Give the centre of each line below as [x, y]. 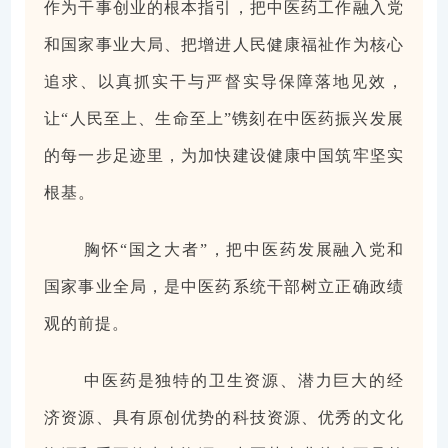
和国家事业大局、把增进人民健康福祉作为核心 [224, 45]
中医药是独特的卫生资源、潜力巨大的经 [244, 381]
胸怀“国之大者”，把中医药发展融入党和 [244, 250]
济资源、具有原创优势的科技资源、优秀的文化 [224, 418]
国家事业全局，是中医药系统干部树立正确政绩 [224, 287]
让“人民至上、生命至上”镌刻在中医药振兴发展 [224, 119]
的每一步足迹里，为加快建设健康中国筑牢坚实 [224, 156]
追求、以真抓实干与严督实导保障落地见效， [224, 82]
